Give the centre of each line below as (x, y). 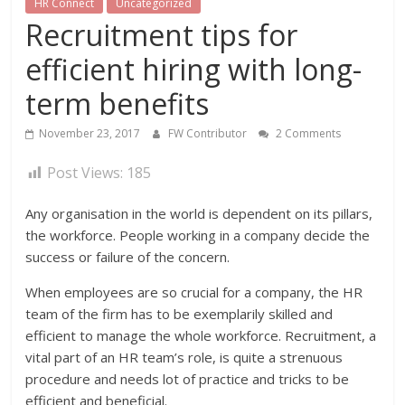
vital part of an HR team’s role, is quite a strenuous (184, 357)
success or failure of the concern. (128, 256)
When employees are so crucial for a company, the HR (194, 292)
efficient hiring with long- (194, 69)
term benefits (118, 103)
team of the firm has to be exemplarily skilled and (179, 313)
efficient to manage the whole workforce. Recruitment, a (201, 335)
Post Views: (85, 172)
